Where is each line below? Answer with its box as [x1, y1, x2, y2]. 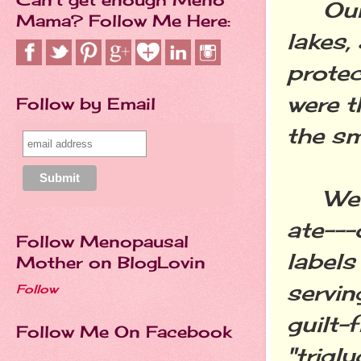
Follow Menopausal [16, 231, 189, 251]
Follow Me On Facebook [16, 322, 231, 342]
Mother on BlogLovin [16, 252, 205, 272]
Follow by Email [16, 93, 156, 114]
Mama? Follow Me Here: [16, 10, 230, 31]
